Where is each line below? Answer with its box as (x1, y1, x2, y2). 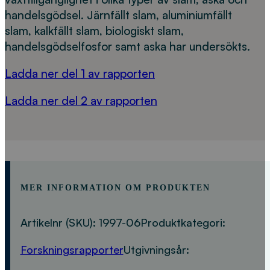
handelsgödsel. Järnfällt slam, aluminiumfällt (5, 8, 232, 23)
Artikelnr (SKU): (20, 215, 99, 229)
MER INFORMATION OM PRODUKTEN (20, 183, 210, 193)
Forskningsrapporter (20, 242, 124, 256)
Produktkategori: (140, 215, 225, 229)
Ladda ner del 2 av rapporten (5, 93, 157, 108)
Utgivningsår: (123, 242, 189, 256)
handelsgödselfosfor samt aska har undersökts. (5, 39, 250, 54)
